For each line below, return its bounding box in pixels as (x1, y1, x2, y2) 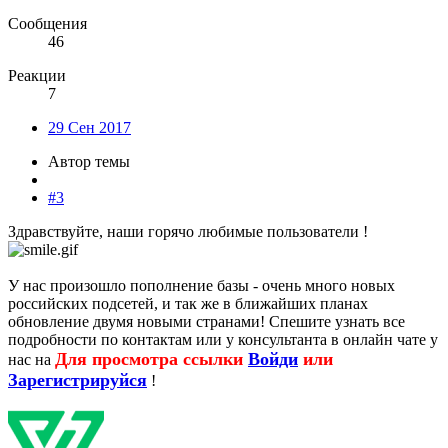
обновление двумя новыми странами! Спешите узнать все (8, 313, 405, 331)
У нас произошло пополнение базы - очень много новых (8, 277, 395, 295)
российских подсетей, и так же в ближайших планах (8, 295, 368, 313)
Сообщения (8, 15, 87, 33)
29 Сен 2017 (48, 119, 131, 137)
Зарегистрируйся (8, 370, 147, 391)
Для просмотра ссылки (55, 349, 248, 370)
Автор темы (48, 153, 130, 171)
